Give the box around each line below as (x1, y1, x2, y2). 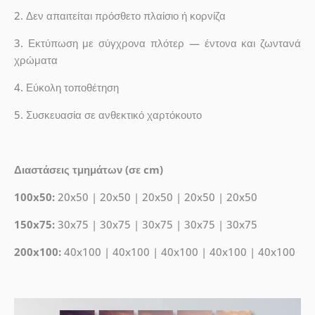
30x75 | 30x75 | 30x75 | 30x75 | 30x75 (54, 217, 257, 232)
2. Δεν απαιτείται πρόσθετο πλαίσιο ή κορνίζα (13, 8, 226, 23)
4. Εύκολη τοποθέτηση (13, 80, 119, 95)
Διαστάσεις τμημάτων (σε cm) (13, 162, 163, 177)
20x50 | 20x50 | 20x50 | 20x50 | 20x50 (54, 190, 257, 205)
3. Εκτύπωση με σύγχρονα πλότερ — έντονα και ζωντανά (13, 36, 302, 51)
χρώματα (13, 53, 58, 67)
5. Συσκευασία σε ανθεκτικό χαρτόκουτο (13, 108, 202, 122)
